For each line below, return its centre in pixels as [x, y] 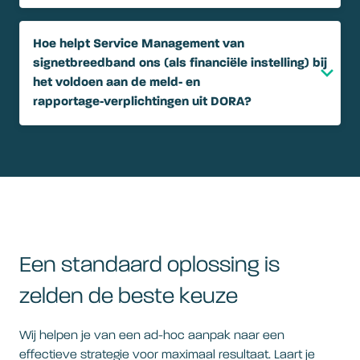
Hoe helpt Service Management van [139, 44]
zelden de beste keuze [129, 297]
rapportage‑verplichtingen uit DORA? [142, 102]
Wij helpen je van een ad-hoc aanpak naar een [152, 336]
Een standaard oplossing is [149, 266]
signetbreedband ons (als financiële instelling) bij [180, 63]
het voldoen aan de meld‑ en [117, 83]
